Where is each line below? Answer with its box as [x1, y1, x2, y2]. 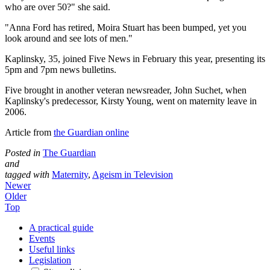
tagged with [5, 169, 49, 180]
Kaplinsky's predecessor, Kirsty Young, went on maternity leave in [5, 95, 257, 106]
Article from [5, 127, 54, 137]
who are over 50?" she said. [5, 1, 110, 12]
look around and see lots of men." [5, 33, 133, 43]
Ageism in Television [92, 169, 173, 180]
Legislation [29, 254, 71, 265]
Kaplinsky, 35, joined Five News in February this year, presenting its [5, 53, 265, 64]
